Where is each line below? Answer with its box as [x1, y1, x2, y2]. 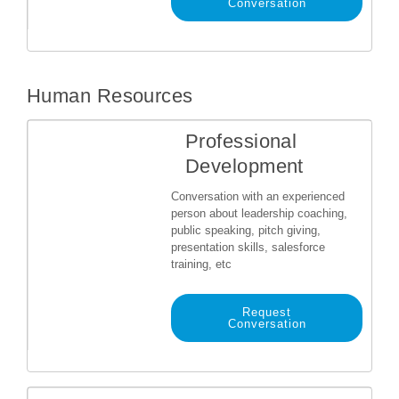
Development [185, 155, 304, 177]
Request [242, 305, 291, 319]
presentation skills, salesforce [171, 240, 325, 254]
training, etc [171, 257, 232, 271]
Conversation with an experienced [171, 190, 345, 203]
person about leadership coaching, [171, 207, 347, 220]
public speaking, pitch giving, [171, 224, 321, 237]
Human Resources [27, 85, 193, 107]
